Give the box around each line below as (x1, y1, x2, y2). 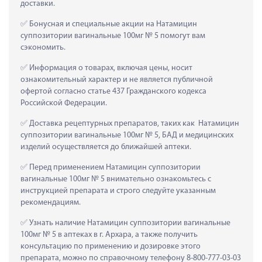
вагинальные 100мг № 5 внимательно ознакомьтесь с (20, 174, 211, 184)
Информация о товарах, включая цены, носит (27, 63, 192, 73)
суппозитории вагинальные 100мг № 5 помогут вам (20, 31, 205, 40)
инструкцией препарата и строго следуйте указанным (20, 186, 216, 195)
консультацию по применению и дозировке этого (20, 242, 201, 251)
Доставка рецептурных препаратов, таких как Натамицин (27, 119, 239, 128)
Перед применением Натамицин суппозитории (27, 163, 201, 172)
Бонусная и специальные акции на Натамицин (27, 19, 197, 29)
